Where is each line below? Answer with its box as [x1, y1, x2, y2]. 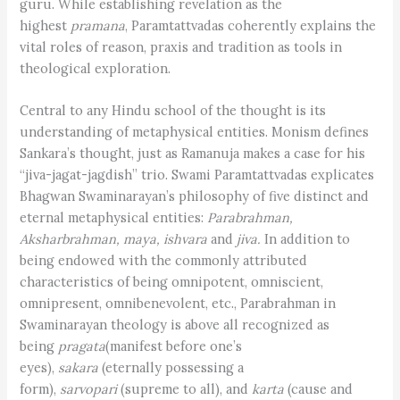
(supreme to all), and [117, 379, 253, 397]
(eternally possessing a [98, 358, 245, 376]
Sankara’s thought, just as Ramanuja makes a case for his [20, 144, 366, 162]
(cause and [284, 379, 354, 397]
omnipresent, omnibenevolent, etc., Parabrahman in [20, 294, 337, 312]
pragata [58, 337, 106, 354]
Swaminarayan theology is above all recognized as [20, 315, 330, 333]
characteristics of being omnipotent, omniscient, [20, 272, 324, 290]
